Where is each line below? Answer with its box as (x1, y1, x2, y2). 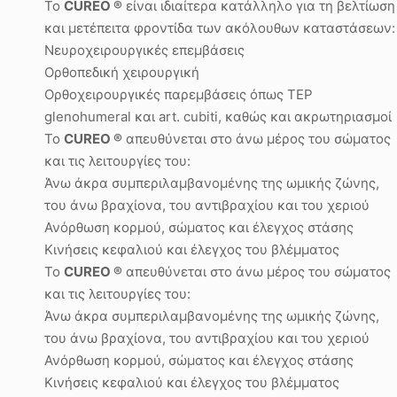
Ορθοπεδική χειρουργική (44, 64, 199, 81)
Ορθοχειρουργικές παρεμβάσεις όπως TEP (44, 86, 313, 103)
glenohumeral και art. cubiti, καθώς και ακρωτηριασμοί (44, 108, 392, 125)
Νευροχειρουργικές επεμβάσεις (44, 42, 245, 58)
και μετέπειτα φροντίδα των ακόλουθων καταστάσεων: (44, 19, 395, 36)
